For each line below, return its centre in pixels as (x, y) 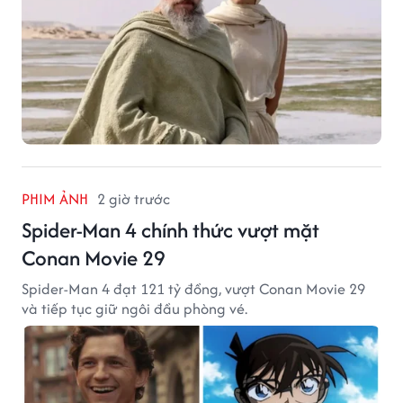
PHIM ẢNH (55, 198)
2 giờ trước (134, 198)
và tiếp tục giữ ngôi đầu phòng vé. (134, 308)
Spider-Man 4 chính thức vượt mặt (170, 229)
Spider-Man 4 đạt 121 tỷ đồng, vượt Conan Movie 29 (193, 288)
